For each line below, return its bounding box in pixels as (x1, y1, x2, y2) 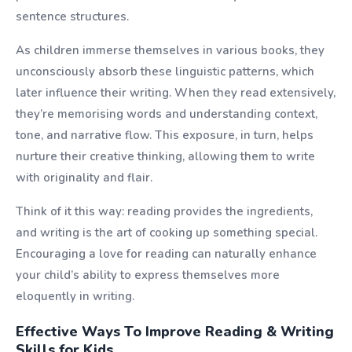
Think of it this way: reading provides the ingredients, (16, 203, 313, 219)
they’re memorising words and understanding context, (16, 106, 317, 122)
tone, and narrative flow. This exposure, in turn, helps (16, 127, 313, 143)
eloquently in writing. (16, 288, 134, 304)
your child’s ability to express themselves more (16, 267, 280, 283)
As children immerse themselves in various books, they (16, 42, 324, 58)
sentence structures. (16, 9, 129, 24)
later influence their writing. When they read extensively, (16, 85, 335, 101)
